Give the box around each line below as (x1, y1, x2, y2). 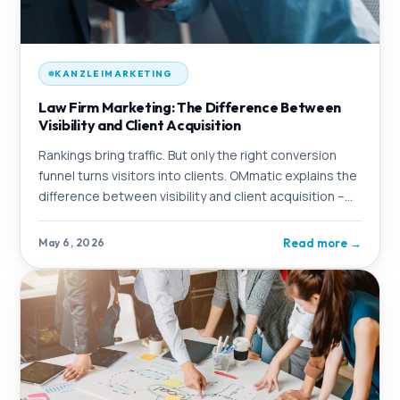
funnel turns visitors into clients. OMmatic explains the (38, 166, 358, 184)
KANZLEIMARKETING (54, 67, 173, 79)
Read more (282, 235, 347, 250)
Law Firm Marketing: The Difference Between (38, 97, 341, 116)
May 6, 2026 (38, 236, 105, 250)
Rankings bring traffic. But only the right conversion (38, 146, 337, 163)
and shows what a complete (38, 207, 206, 225)
